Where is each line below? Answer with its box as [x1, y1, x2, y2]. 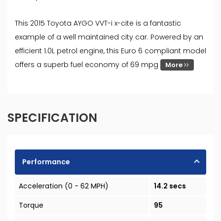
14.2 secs [153, 181, 186, 191]
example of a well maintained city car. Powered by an [15, 32, 203, 42]
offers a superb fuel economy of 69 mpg [15, 60, 160, 70]
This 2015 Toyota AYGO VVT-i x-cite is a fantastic [15, 18, 181, 29]
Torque [19, 200, 43, 211]
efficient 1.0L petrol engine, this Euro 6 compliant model [15, 46, 206, 56]
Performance [22, 157, 70, 167]
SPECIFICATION [7, 110, 97, 126]
